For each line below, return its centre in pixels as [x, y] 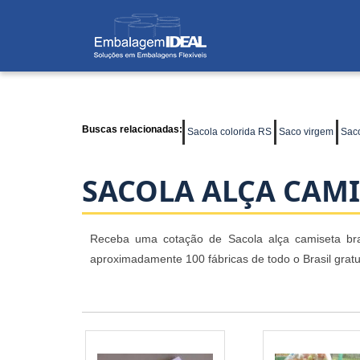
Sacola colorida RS [229, 132]
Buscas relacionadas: [132, 129]
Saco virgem [306, 132]
